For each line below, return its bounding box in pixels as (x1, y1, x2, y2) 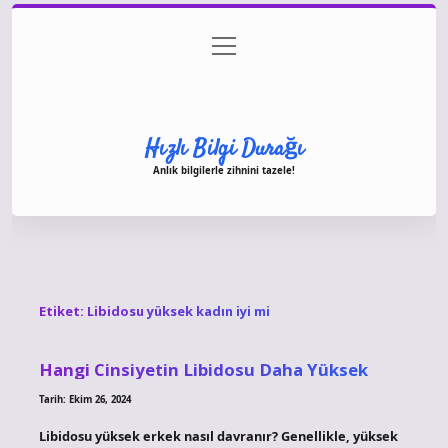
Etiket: (38, 302, 87, 321)
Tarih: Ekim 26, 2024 (38, 392, 131, 406)
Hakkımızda (189, 77, 259, 96)
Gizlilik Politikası (173, 37, 266, 56)
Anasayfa (87, 37, 141, 56)
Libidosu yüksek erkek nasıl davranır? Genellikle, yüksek (38, 426, 398, 445)
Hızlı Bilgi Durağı (144, 132, 304, 165)
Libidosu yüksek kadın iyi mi (86, 302, 270, 321)
